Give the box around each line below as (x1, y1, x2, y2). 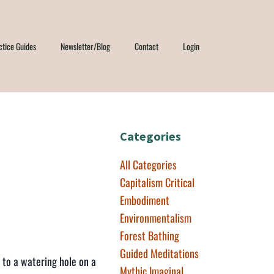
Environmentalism (120, 210, 191, 226)
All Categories (120, 157, 177, 172)
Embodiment (120, 192, 169, 208)
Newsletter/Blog (60, 39, 110, 53)
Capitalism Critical (120, 174, 194, 190)
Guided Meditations (120, 245, 199, 261)
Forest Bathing (120, 228, 179, 243)
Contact (134, 39, 158, 53)
